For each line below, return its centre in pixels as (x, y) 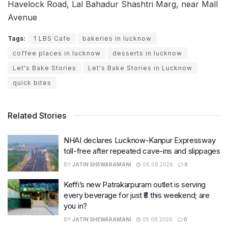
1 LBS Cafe (52, 39)
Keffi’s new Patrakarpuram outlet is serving (135, 184)
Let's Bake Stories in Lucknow (140, 68)
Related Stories (37, 116)
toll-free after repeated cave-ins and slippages (142, 151)
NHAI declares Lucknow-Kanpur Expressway (140, 140)
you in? (75, 206)
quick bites (32, 83)
